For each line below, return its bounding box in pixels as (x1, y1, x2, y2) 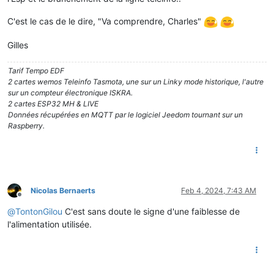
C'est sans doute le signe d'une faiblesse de (62, 206, 240, 217)
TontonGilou (15, 206, 62, 217)
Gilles (7, 39, 28, 50)
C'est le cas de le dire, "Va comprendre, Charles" (7, 16, 204, 27)
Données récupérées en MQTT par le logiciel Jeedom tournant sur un (8, 109, 243, 119)
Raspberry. (8, 120, 45, 130)
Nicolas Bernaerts (31, 185, 95, 195)
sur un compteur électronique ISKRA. (8, 87, 133, 97)
